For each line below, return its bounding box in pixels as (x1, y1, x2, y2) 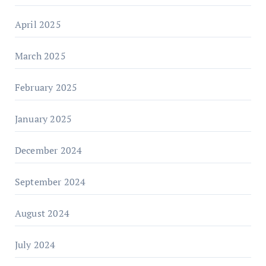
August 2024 (14, 206, 69, 220)
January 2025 (14, 112, 72, 125)
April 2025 (14, 17, 61, 31)
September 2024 (14, 175, 86, 188)
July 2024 (14, 237, 56, 251)
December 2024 (14, 143, 83, 157)
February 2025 (14, 80, 78, 94)
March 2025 (14, 49, 66, 62)
